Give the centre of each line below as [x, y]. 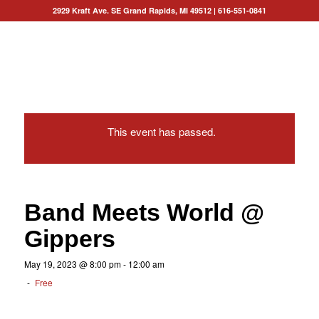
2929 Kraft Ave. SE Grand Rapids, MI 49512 [132, 10]
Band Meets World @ [144, 212]
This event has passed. [162, 131]
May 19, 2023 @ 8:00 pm [72, 264]
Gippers [69, 239]
